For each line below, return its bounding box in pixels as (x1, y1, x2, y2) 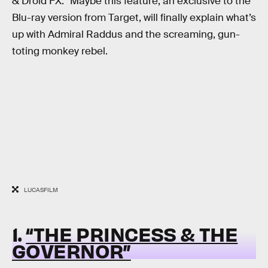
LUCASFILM (23, 186, 58, 194)
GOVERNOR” (12, 237, 131, 263)
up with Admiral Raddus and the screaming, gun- (12, 28, 240, 41)
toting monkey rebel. (12, 45, 108, 58)
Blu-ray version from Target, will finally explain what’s (12, 11, 256, 25)
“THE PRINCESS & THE (26, 221, 238, 246)
